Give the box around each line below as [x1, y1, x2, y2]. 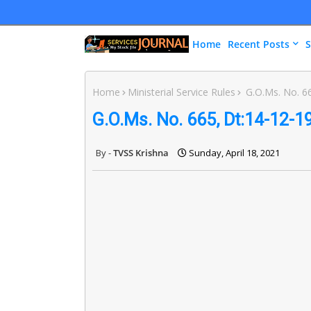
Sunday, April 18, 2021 [189, 146, 280, 159]
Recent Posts [228, 37, 289, 51]
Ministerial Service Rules [128, 85, 235, 99]
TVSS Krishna [113, 146, 169, 159]
